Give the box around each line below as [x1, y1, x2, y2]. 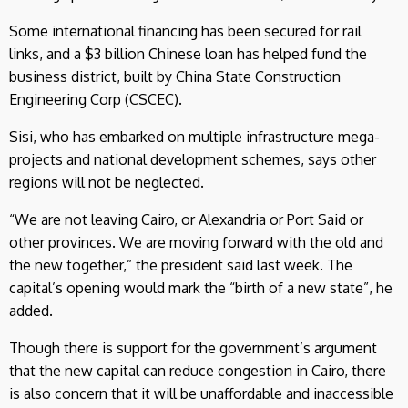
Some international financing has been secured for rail [9, 21, 362, 40]
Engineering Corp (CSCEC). [9, 89, 182, 108]
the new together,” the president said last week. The [9, 255, 352, 274]
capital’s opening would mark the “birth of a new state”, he [9, 278, 393, 297]
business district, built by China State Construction [9, 66, 341, 86]
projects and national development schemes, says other [9, 149, 376, 168]
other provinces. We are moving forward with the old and [9, 232, 383, 251]
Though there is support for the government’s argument [9, 338, 377, 357]
